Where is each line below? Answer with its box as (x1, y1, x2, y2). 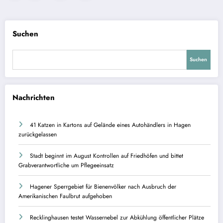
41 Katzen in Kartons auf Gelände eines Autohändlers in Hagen (30, 120, 191, 129)
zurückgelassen (18, 130, 57, 139)
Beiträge (4, 11, 49, 27)
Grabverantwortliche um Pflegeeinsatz (18, 161, 114, 170)
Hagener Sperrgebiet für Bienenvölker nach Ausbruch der (30, 182, 176, 191)
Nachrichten (12, 92, 55, 103)
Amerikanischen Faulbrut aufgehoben (18, 192, 112, 201)
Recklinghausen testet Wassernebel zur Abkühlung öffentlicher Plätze (30, 213, 204, 222)
